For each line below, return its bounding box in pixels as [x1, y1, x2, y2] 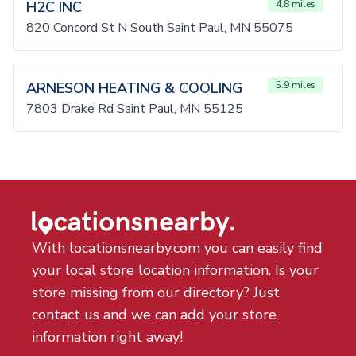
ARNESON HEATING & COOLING [26, 79, 242, 98]
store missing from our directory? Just [32, 283, 280, 302]
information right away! [32, 327, 183, 346]
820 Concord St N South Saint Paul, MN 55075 [26, 19, 293, 37]
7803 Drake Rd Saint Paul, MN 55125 [26, 100, 243, 118]
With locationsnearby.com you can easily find [32, 238, 323, 257]
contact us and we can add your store [32, 305, 277, 324]
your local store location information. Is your [32, 261, 319, 280]
